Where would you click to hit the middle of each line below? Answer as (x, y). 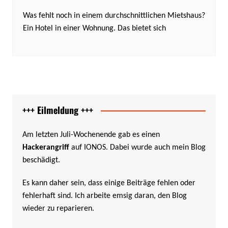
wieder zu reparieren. (58, 209)
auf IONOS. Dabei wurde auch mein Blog (137, 148)
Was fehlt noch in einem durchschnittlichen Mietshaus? (114, 16)
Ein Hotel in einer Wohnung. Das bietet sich (94, 29)
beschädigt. (41, 161)
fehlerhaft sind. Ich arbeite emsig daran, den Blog (104, 196)
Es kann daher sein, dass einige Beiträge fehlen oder (109, 183)
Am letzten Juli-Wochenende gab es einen (91, 135)
